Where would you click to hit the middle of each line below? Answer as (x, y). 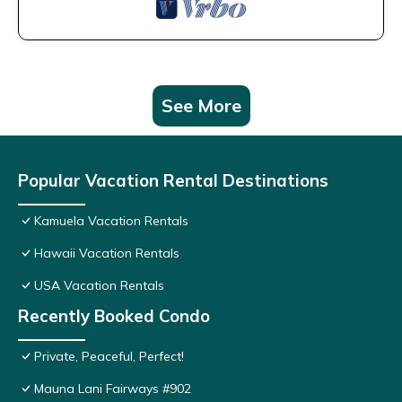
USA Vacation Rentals (99, 286)
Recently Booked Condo (114, 316)
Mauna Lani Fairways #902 (113, 389)
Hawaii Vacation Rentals (107, 253)
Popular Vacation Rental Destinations (173, 181)
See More (201, 106)
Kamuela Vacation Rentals (111, 221)
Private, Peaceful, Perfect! (109, 357)
